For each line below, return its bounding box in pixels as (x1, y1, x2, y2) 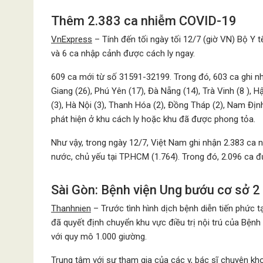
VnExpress (51, 34, 92, 45)
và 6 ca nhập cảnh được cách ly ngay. (51, 48, 195, 59)
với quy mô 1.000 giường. (51, 231, 147, 242)
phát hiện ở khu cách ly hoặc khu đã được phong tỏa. (51, 114, 255, 124)
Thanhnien (51, 203, 91, 214)
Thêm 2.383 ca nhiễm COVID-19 (51, 14, 237, 28)
